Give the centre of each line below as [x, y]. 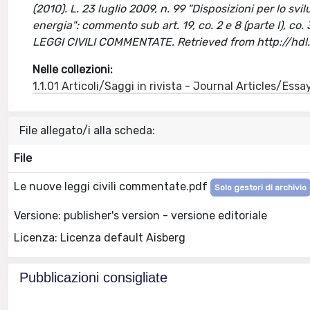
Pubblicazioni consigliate [93, 277]
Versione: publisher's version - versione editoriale [140, 215]
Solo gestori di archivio [261, 188]
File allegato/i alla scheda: [87, 130]
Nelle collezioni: [73, 70]
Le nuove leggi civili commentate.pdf [112, 186]
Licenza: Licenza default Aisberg [100, 237]
